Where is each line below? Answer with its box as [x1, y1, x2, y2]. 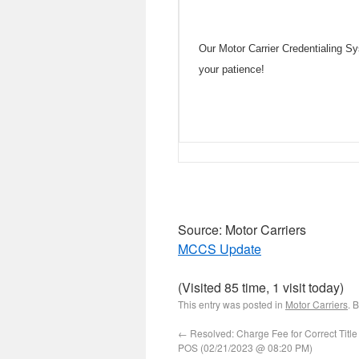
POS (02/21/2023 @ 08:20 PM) [178, 341, 313, 354]
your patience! [199, 63, 264, 75]
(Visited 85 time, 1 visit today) [178, 278, 344, 296]
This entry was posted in [178, 297, 285, 311]
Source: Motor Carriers [178, 220, 306, 239]
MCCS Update [178, 240, 261, 258]
